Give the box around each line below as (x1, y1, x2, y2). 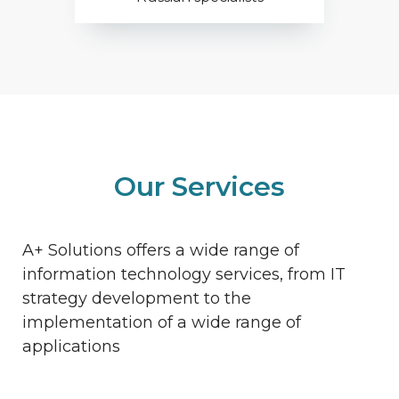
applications (22, 337, 120, 356)
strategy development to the (22, 289, 251, 308)
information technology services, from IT (22, 265, 346, 284)
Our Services (114, 170, 285, 203)
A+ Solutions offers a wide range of (22, 240, 299, 260)
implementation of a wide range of (22, 313, 301, 332)
